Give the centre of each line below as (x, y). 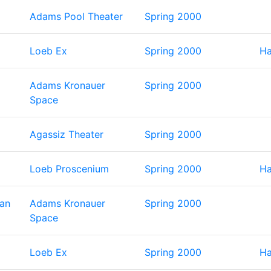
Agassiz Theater (67, 134)
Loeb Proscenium (69, 169)
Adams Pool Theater (76, 16)
